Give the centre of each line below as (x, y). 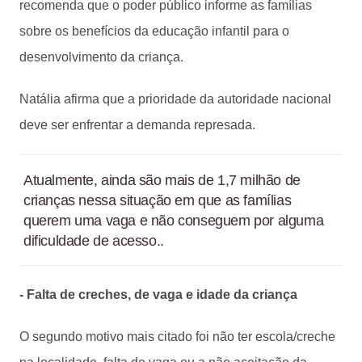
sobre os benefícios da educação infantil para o (154, 31)
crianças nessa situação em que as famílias (158, 200)
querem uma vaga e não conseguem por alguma (174, 220)
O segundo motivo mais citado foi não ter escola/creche (177, 336)
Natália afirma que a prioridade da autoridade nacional (175, 99)
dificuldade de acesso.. (94, 240)
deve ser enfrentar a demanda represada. (137, 124)
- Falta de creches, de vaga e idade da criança (158, 294)
